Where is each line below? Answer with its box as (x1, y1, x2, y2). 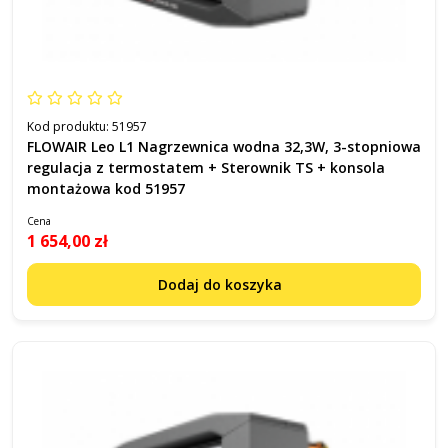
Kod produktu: (27, 118, 112, 135)
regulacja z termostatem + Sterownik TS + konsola (27, 158, 385, 177)
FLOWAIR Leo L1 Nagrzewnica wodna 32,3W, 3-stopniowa (27, 137, 421, 156)
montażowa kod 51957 (27, 179, 185, 198)
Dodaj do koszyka (157, 275, 286, 294)
